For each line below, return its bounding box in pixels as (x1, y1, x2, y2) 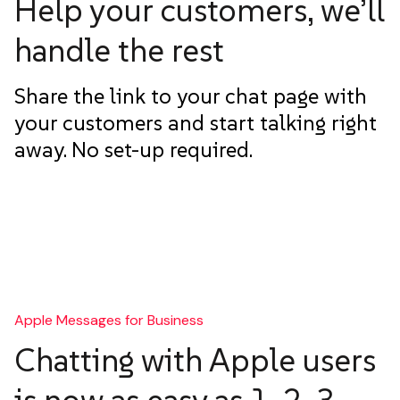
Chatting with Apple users (14, 339, 376, 380)
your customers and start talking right (14, 108, 377, 137)
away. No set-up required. (14, 135, 253, 163)
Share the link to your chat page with (14, 81, 367, 110)
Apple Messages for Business (14, 310, 204, 329)
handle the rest (14, 29, 224, 71)
